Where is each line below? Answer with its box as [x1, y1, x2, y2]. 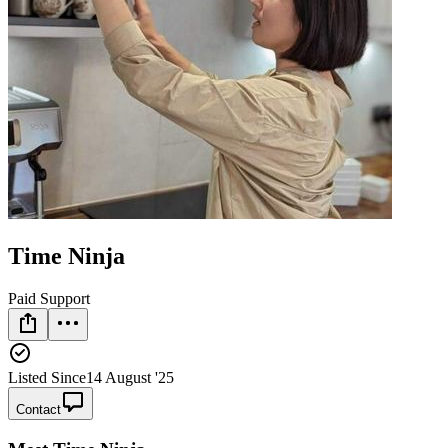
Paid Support [8, 289, 90, 307]
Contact [16, 401, 61, 417]
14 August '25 [86, 368, 174, 386]
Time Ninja [8, 242, 125, 269]
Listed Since [8, 368, 86, 386]
